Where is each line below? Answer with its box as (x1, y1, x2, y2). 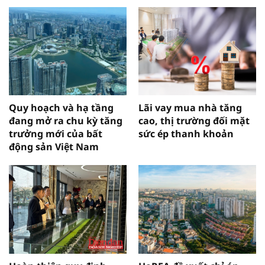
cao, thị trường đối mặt (138, 114, 250, 128)
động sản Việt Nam (9, 140, 99, 154)
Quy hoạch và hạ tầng (9, 101, 114, 115)
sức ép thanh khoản (138, 127, 234, 141)
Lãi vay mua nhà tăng (138, 101, 242, 115)
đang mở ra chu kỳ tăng (9, 114, 122, 128)
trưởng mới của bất (9, 127, 102, 141)
